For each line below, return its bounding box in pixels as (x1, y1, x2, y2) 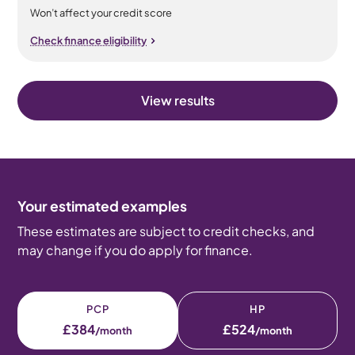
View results (140, 92, 215, 109)
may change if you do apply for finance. (17, 242, 254, 258)
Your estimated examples (17, 197, 188, 215)
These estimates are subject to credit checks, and (17, 223, 315, 239)
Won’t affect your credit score (30, 6, 173, 19)
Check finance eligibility (30, 34, 147, 47)
